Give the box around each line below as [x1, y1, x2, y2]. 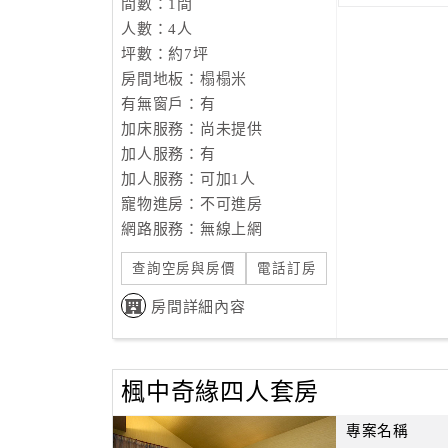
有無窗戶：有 [121, 96, 216, 112]
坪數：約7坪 [121, 46, 209, 62]
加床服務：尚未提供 [121, 121, 263, 137]
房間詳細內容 [151, 299, 246, 315]
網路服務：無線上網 [121, 221, 263, 237]
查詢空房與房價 [132, 261, 236, 276]
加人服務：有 [121, 146, 216, 162]
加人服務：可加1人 [121, 171, 256, 187]
